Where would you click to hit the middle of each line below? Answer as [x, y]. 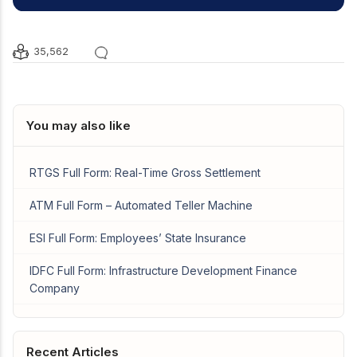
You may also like [78, 125]
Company [55, 288]
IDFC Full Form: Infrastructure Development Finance [163, 270]
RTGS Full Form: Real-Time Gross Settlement [145, 172]
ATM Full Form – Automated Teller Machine [141, 205]
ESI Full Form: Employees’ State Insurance [138, 237]
